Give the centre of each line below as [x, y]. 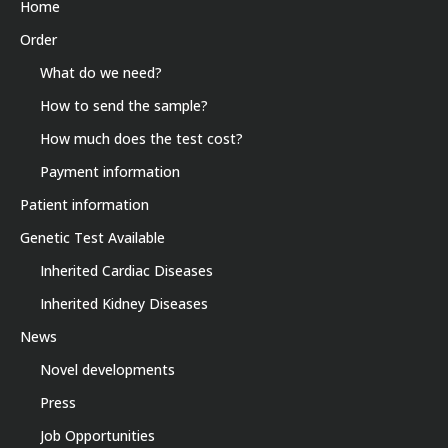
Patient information [84, 205]
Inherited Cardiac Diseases [126, 271]
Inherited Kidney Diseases [124, 304]
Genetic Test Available [92, 238]
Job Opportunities [97, 436]
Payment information [110, 172]
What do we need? [101, 73]
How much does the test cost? [141, 139]
